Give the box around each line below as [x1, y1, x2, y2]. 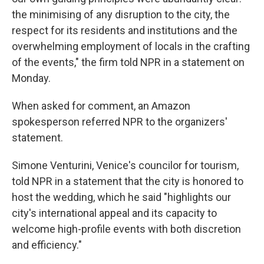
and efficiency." [12, 239, 82, 251]
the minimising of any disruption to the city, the [12, 8, 230, 21]
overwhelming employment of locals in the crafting [12, 40, 250, 52]
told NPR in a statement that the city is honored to [12, 175, 243, 187]
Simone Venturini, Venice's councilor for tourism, [12, 159, 239, 171]
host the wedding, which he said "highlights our [12, 191, 231, 203]
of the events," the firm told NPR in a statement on [12, 56, 245, 68]
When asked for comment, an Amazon [12, 100, 190, 112]
